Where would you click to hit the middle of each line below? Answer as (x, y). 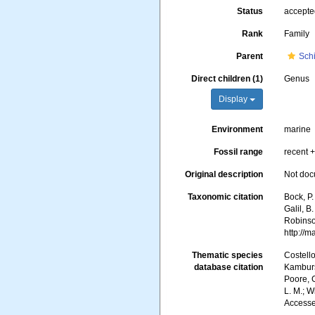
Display (234, 99)
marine (298, 129)
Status (250, 11)
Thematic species (228, 255)
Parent (250, 56)
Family (297, 34)
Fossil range (239, 152)
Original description (224, 174)
